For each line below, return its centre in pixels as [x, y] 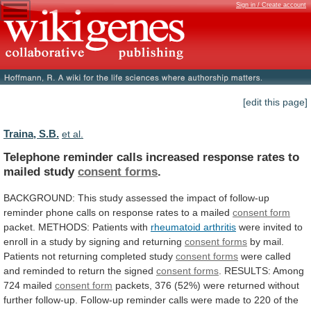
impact [201, 197]
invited [277, 227]
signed [139, 270]
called [278, 256]
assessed [146, 197]
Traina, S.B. [31, 134]
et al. [73, 134]
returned [246, 285]
